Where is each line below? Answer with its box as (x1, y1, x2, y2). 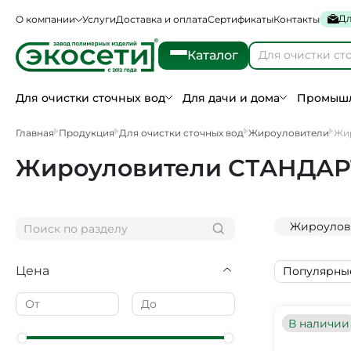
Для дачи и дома (183, 91, 280, 105)
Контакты (273, 13, 320, 25)
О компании (16, 13, 75, 25)
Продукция (59, 127, 114, 139)
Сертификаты (208, 13, 273, 25)
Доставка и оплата (116, 13, 208, 25)
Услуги (82, 13, 116, 25)
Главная (16, 127, 54, 139)
